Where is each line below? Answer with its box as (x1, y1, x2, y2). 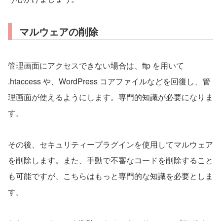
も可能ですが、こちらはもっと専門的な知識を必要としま (8, 170, 213, 182)
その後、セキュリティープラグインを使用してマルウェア (8, 139, 213, 150)
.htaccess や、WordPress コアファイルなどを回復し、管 (8, 75, 210, 87)
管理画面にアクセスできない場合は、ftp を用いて (8, 60, 184, 71)
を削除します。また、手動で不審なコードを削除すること (8, 154, 213, 166)
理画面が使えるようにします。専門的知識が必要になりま (8, 91, 213, 103)
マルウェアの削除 (19, 24, 98, 38)
